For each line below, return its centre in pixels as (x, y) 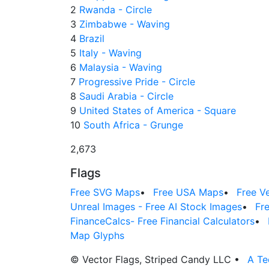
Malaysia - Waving (119, 67)
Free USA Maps (188, 192)
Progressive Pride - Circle (135, 81)
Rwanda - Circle (114, 9)
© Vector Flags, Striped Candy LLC (152, 259)
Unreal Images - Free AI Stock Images (156, 206)
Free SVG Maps (105, 192)
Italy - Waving (109, 53)
